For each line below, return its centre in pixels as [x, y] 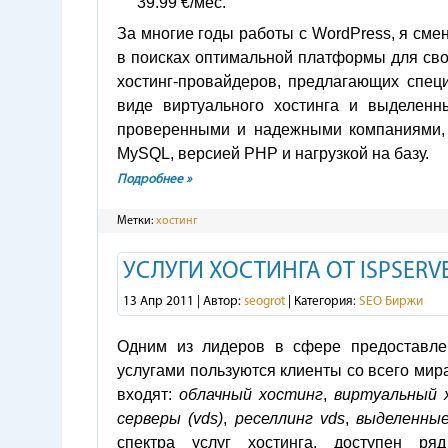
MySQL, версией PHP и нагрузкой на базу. [273, 153]
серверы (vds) [170, 418]
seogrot [264, 301]
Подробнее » [154, 179]
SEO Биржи [391, 301]
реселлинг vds [289, 418]
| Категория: [322, 301]
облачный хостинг [251, 394]
